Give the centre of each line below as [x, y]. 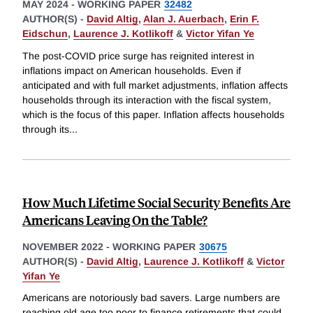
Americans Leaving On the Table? [115, 219]
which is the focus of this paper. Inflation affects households [153, 114]
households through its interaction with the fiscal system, [147, 100]
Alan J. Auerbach [184, 19]
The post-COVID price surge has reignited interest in [138, 56]
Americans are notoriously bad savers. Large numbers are [151, 298]
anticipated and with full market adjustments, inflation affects [155, 85]
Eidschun [45, 34]
